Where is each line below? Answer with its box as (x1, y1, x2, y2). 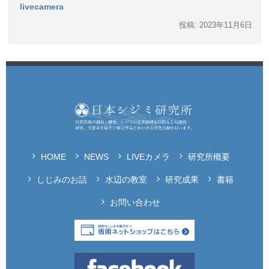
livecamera (20, 1, 64, 11)
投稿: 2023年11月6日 (178, 20, 252, 29)
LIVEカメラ (126, 152, 170, 162)
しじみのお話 (37, 175, 87, 185)
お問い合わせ (110, 198, 160, 208)
